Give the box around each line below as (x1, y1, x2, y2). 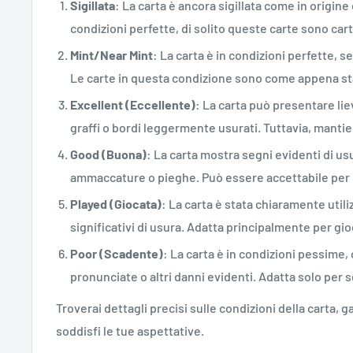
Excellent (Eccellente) (70, 96, 195, 112)
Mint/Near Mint (70, 46, 153, 62)
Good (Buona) (70, 146, 147, 162)
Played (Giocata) (70, 195, 162, 211)
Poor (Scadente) (70, 245, 163, 261)
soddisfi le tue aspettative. (56, 323, 204, 339)
